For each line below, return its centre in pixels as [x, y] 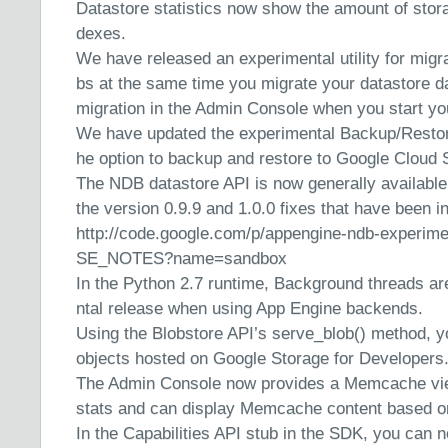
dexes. [101, 33]
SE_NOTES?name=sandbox [181, 258]
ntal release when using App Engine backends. [249, 308]
